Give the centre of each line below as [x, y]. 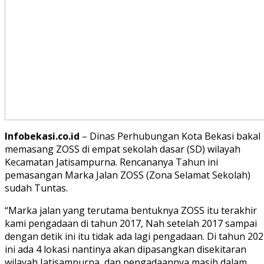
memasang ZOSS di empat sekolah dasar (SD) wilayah [123, 149]
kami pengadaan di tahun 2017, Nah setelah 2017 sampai [131, 224]
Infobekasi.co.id [42, 136]
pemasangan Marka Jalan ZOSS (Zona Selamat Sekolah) [128, 175]
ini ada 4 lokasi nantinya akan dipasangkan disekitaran [126, 250]
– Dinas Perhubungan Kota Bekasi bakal [170, 136]
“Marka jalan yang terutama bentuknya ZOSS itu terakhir [131, 211]
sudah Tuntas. [36, 188]
